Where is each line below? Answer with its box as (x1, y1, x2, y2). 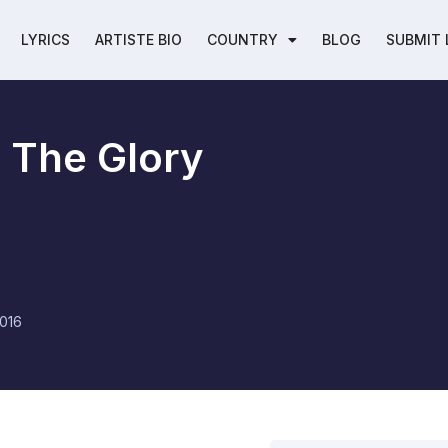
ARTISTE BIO (94, 31, 182, 48)
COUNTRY (206, 31, 278, 48)
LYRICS (20, 31, 70, 48)
